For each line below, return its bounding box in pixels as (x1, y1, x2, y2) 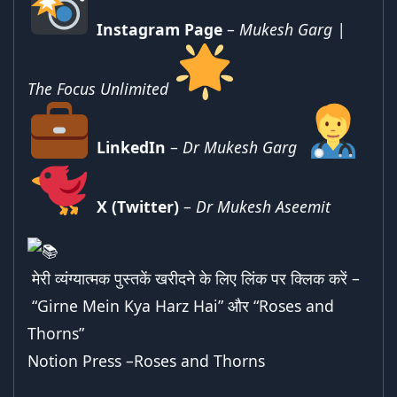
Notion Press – (27, 350, 134, 372)
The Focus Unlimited (27, 77, 168, 99)
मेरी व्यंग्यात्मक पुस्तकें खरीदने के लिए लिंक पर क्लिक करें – (27, 268, 360, 290)
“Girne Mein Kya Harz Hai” (32, 295, 223, 317)
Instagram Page (96, 18, 222, 40)
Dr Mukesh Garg (182, 136, 297, 158)
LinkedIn (96, 136, 166, 158)
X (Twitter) (96, 195, 179, 217)
